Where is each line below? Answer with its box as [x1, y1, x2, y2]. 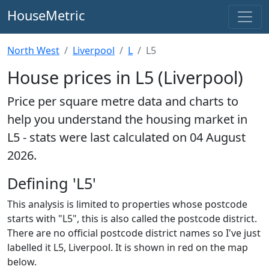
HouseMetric [7, 6, 85, 24]
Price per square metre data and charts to [7, 93, 238, 109]
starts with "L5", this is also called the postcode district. [7, 212, 257, 225]
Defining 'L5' [7, 173, 96, 193]
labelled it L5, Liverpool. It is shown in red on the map [7, 241, 248, 254]
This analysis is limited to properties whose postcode [7, 198, 247, 211]
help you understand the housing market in [7, 111, 247, 127]
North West [7, 44, 59, 57]
